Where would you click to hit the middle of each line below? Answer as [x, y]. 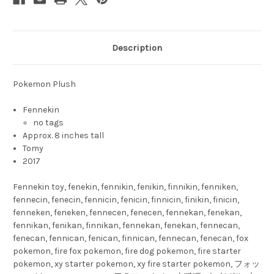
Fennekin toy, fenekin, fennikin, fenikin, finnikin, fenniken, [125, 187]
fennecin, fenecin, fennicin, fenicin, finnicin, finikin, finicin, [126, 200]
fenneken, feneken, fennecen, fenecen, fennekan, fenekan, [127, 213]
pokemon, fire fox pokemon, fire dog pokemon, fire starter [127, 251]
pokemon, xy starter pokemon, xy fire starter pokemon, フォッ [136, 264]
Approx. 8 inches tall [64, 136]
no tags [48, 123]
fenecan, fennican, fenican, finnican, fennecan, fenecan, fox [131, 239]
